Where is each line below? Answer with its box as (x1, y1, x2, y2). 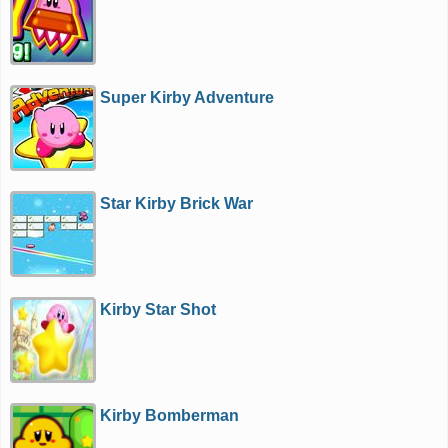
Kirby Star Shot (100, 301, 217, 318)
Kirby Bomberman (100, 407, 240, 424)
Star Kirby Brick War (100, 195, 254, 212)
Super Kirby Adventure (100, 89, 275, 106)
